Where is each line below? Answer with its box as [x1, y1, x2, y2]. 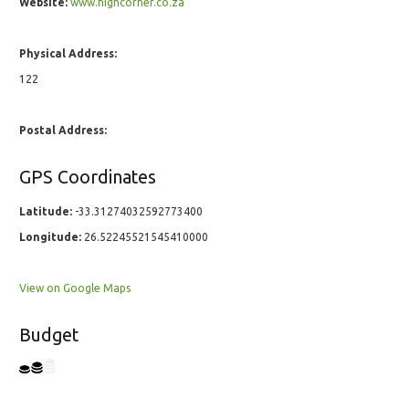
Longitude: [19, 231, 81, 244]
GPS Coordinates [19, 167, 156, 188]
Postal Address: [19, 124, 107, 137]
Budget [19, 325, 79, 346]
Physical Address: [19, 47, 117, 60]
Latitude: [19, 205, 72, 218]
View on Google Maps [19, 282, 131, 295]
